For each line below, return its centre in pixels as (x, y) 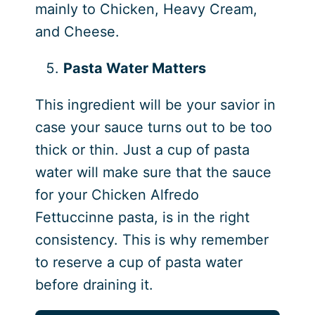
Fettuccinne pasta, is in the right (142, 217)
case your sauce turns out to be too (153, 127)
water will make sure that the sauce (153, 172)
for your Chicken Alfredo (117, 194)
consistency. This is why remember (152, 239)
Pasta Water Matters (134, 68)
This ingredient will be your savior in (155, 104)
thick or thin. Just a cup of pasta (142, 149)
